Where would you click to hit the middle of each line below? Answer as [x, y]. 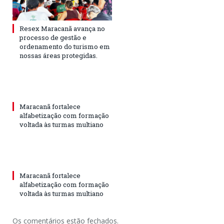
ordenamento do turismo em [65, 46]
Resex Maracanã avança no [62, 28]
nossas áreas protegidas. [58, 55]
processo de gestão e [53, 37]
